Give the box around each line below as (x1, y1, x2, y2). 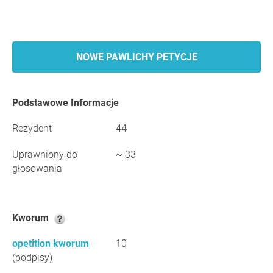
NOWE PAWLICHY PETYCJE (76, 51, 197, 63)
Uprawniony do (12, 149, 77, 160)
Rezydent (12, 122, 52, 134)
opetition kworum (12, 238, 89, 249)
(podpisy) (12, 252, 52, 263)
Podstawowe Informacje (18, 97, 119, 108)
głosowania (12, 163, 62, 174)
